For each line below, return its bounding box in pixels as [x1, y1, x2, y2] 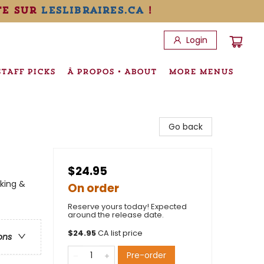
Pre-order [127, 249, 166, 261]
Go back [169, 121, 203, 133]
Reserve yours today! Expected [68, 201, 187, 212]
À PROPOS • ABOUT [67, 67, 157, 76]
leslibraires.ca [41, 4, 144, 16]
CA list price [98, 228, 143, 238]
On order [68, 180, 119, 196]
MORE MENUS [169, 67, 233, 76]
